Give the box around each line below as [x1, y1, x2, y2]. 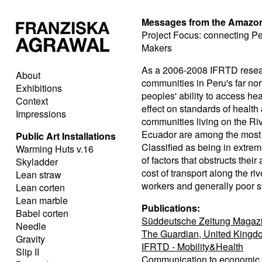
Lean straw [16, 168, 61, 181]
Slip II [16, 245, 39, 258]
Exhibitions [16, 81, 62, 95]
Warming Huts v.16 [16, 142, 94, 156]
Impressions [16, 107, 66, 120]
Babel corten [16, 206, 68, 220]
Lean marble [16, 194, 68, 207]
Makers [142, 41, 172, 54]
